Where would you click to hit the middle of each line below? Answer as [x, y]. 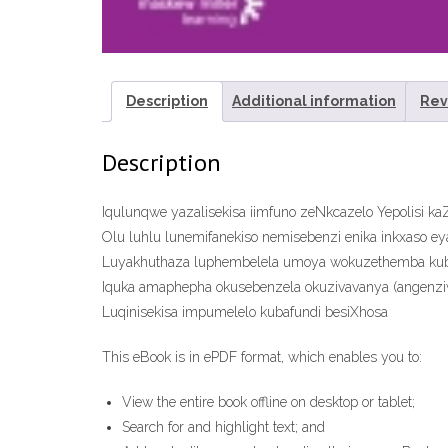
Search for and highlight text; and [223, 426]
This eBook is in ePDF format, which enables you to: [262, 356]
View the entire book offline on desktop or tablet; [268, 401]
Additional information [314, 100]
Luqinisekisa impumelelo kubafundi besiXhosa [245, 311]
